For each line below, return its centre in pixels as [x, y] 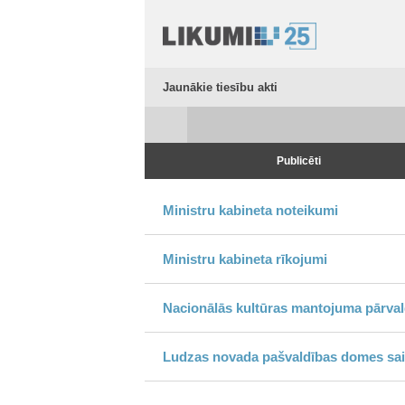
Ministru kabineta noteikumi [250, 210]
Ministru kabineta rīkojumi [245, 259]
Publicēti [299, 161]
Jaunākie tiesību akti [220, 87]
